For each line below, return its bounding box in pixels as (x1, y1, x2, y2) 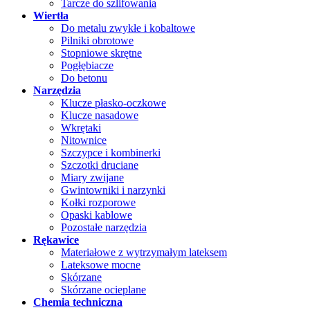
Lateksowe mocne (61, 258, 140, 271)
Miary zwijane (61, 171, 124, 183)
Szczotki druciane (61, 158, 138, 171)
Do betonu (61, 71, 107, 84)
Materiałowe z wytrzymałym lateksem (61, 246, 227, 258)
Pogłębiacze (61, 59, 113, 71)
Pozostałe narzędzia (61, 221, 147, 233)
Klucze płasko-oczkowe (61, 96, 166, 109)
